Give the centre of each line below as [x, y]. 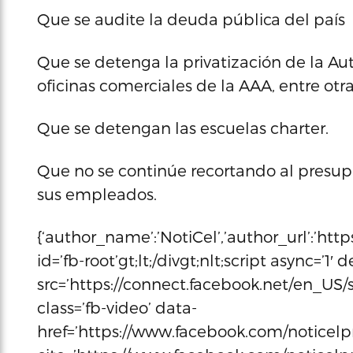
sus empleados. [97, 194]
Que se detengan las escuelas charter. [183, 128]
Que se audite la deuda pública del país [191, 19]
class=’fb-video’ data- [117, 307]
